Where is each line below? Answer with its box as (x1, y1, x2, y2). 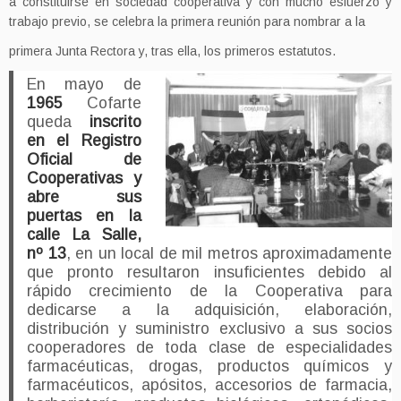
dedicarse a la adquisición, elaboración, (27, 301, 392, 319)
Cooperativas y (27, 169, 141, 187)
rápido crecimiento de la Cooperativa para (27, 282, 392, 300)
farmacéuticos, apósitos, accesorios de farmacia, (27, 376, 392, 394)
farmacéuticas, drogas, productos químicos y (27, 357, 392, 375)
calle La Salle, (27, 226, 141, 243)
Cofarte (63, 94, 141, 112)
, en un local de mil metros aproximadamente (65, 244, 392, 262)
